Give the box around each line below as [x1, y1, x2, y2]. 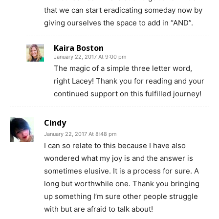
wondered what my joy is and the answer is [44, 153, 193, 163]
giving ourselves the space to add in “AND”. [44, 18, 193, 27]
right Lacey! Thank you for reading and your [54, 76, 204, 86]
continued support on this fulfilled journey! [54, 89, 201, 98]
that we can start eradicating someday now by [44, 5, 202, 15]
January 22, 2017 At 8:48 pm [44, 131, 117, 137]
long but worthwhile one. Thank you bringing [44, 179, 199, 188]
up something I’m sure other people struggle [44, 192, 198, 201]
